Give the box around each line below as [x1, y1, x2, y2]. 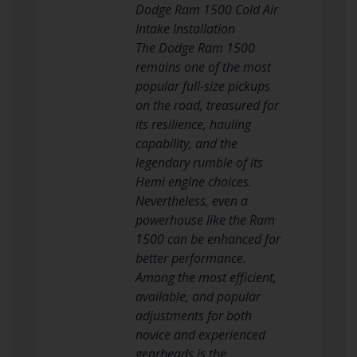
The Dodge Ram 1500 [135, 38, 255, 57]
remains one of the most [135, 57, 271, 76]
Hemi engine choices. [135, 172, 252, 190]
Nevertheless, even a [135, 191, 248, 210]
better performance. [135, 249, 246, 267]
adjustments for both [135, 306, 252, 324]
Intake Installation [135, 19, 235, 37]
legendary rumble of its [135, 153, 263, 171]
